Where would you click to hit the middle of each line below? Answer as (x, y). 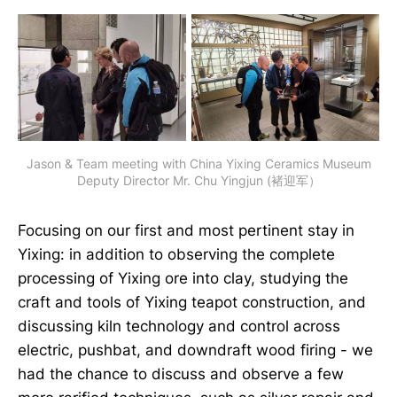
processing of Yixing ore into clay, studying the (183, 278)
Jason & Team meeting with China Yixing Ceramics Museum (198, 163)
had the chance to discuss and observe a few (181, 374)
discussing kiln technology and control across (179, 326)
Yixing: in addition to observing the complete (176, 254)
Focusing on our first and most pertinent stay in (186, 230)
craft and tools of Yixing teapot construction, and (192, 302)
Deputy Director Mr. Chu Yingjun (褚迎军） (198, 180)
